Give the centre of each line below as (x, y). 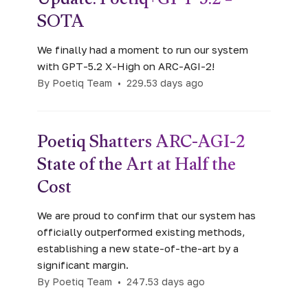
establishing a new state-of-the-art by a (138, 248)
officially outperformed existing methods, (141, 231)
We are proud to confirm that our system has (146, 215)
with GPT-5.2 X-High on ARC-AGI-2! (126, 66)
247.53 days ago (166, 281)
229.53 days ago (165, 82)
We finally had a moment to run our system (143, 49)
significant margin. (83, 264)
